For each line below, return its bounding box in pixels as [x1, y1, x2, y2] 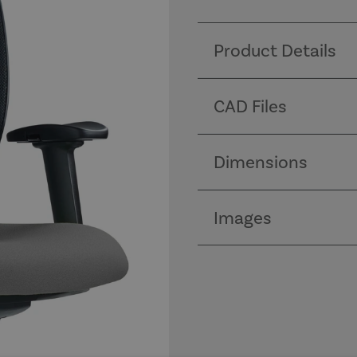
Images [214, 206, 272, 229]
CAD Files [214, 95, 287, 117]
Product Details [214, 39, 336, 61]
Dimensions [214, 151, 308, 173]
